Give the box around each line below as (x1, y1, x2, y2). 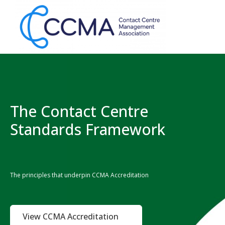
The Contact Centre (10, 101, 148, 122)
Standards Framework (10, 119, 165, 140)
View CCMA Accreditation (23, 211, 119, 222)
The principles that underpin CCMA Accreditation (10, 171, 149, 179)
